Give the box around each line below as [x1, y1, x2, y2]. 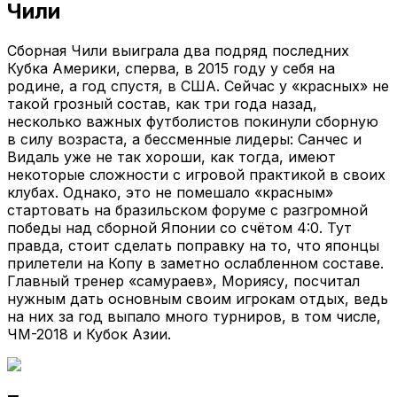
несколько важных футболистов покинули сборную [7, 112, 378, 130]
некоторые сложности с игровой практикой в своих [7, 165, 385, 183]
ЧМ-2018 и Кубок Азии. [7, 324, 171, 343]
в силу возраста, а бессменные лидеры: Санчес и [7, 129, 362, 148]
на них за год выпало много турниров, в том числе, [7, 307, 381, 325]
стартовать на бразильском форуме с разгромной [7, 200, 368, 219]
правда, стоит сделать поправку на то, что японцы [7, 236, 379, 254]
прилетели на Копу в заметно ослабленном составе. [7, 253, 384, 272]
